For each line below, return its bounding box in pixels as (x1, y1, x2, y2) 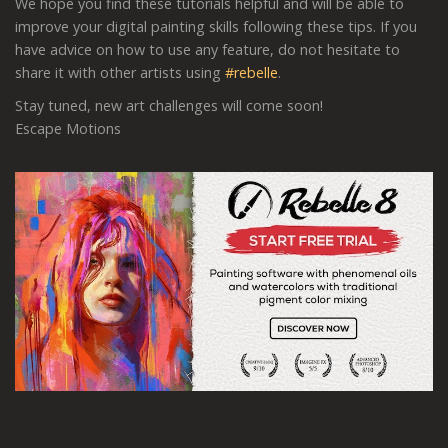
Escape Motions (15, 118, 121, 138)
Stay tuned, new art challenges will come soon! (15, 95, 323, 115)
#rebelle (225, 62, 278, 82)
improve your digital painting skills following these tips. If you (15, 16, 417, 36)
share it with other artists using (15, 62, 225, 82)
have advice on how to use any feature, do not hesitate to (15, 39, 400, 59)
